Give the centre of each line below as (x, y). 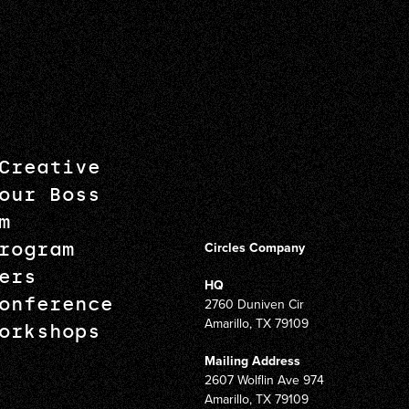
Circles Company (255, 247)
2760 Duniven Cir (254, 304)
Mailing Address (252, 361)
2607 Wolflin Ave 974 (264, 380)
